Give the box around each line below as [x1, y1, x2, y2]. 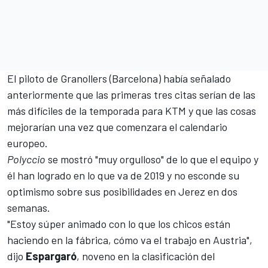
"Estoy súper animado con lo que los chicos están [7, 217, 230, 231]
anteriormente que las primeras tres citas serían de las [7, 88, 255, 102]
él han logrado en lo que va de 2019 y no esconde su [7, 169, 239, 182]
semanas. [7, 201, 50, 215]
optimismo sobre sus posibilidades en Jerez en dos [7, 185, 237, 199]
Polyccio [7, 153, 45, 166]
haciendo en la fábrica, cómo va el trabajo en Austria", [7, 233, 252, 247]
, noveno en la [77, 249, 142, 263]
